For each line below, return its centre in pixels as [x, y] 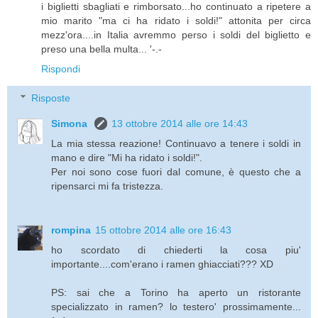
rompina [71, 230]
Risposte [51, 98]
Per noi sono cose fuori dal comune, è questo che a [176, 172]
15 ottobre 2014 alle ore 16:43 [164, 230]
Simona [71, 124]
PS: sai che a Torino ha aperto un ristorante [176, 293]
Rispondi [61, 68]
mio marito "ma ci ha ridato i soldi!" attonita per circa [176, 20]
